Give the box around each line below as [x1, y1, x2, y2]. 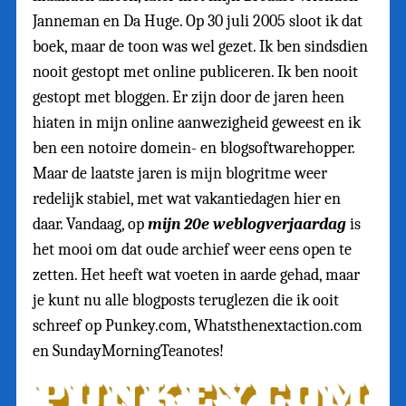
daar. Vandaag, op [33, 214, 148, 234]
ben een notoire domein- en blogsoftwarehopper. [33, 138, 354, 158]
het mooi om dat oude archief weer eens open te [33, 239, 352, 259]
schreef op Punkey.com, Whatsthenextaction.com [33, 315, 362, 335]
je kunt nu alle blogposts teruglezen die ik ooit [33, 290, 339, 310]
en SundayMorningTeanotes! [33, 341, 224, 361]
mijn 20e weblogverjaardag [148, 214, 346, 234]
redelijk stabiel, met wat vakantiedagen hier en [33, 188, 341, 208]
